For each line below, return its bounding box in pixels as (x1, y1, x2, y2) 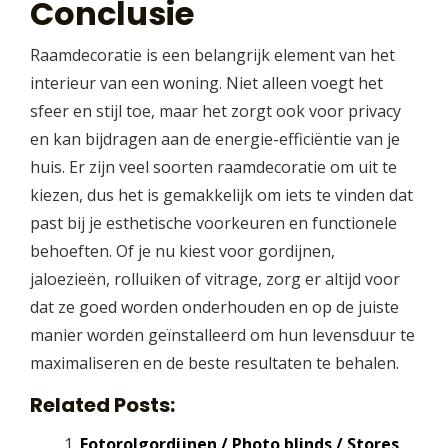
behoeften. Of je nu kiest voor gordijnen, (30, 240, 335, 263)
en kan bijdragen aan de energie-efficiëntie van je (30, 128, 400, 151)
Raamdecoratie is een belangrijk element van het (30, 44, 395, 67)
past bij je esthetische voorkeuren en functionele (30, 212, 397, 235)
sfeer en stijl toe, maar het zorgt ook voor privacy (30, 100, 401, 123)
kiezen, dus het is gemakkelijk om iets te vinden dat (30, 184, 413, 207)
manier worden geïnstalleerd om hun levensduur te (30, 324, 415, 347)
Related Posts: (30, 391, 175, 420)
